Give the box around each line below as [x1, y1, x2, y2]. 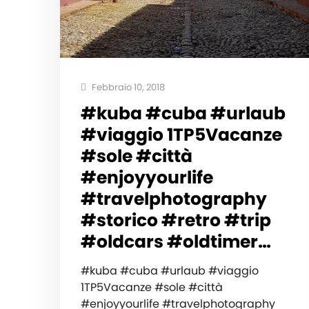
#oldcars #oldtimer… [81, 229, 271, 254]
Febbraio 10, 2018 [90, 80, 165, 94]
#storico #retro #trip [81, 208, 271, 232]
